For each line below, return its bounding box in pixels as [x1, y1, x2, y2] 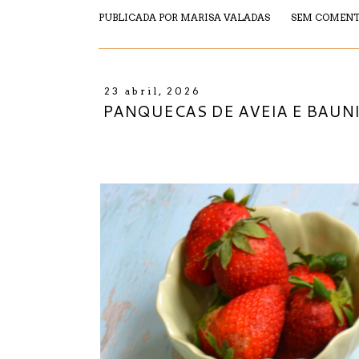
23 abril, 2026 [103, 84, 201, 97]
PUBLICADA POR [99, 11, 180, 23]
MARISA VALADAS [180, 11, 270, 23]
